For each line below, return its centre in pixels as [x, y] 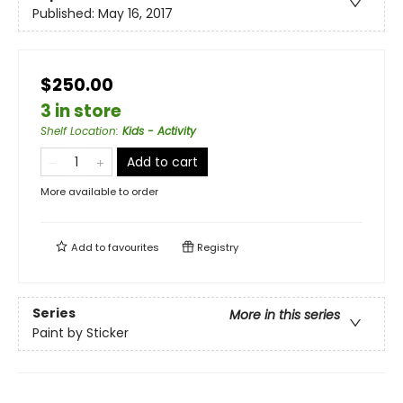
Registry [216, 247]
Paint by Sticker [81, 333]
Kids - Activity [159, 131]
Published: [65, 14]
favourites [134, 247]
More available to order [99, 192]
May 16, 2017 [135, 14]
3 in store [81, 111]
